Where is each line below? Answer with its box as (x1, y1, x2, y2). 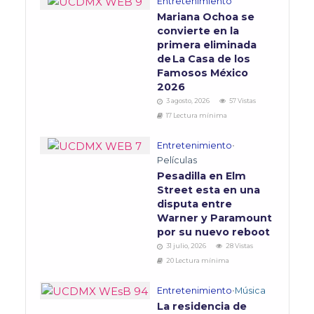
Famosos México (157, 67, 248, 80)
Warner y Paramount (157, 212, 272, 225)
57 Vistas (229, 97, 256, 105)
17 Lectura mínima (166, 111, 227, 120)
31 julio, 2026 (166, 242, 206, 250)
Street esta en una (157, 184, 260, 197)
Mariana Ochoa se (157, 11, 254, 24)
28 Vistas (226, 242, 253, 250)
